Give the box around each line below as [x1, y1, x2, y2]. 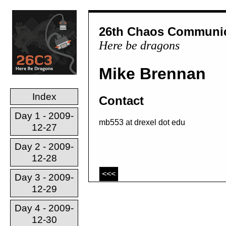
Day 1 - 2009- [15, 110, 74, 121]
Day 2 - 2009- [15, 141, 74, 152]
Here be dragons [99, 39, 180, 52]
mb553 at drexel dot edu [99, 118, 185, 127]
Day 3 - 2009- [15, 172, 74, 183]
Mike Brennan [99, 65, 206, 83]
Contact [99, 94, 144, 108]
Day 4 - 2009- [15, 203, 74, 213]
